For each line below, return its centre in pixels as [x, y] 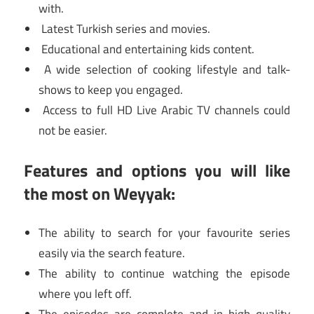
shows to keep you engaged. [111, 90]
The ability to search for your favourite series [164, 233]
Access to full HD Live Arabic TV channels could [164, 110]
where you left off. [86, 294]
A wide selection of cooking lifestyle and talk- [164, 70]
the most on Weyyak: [100, 193]
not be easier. [73, 131]
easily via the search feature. [112, 253]
